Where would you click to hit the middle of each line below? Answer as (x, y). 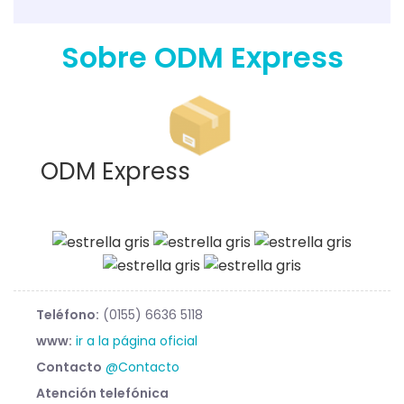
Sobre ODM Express (202, 58)
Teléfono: (68, 314)
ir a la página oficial (137, 340)
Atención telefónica (102, 393)
